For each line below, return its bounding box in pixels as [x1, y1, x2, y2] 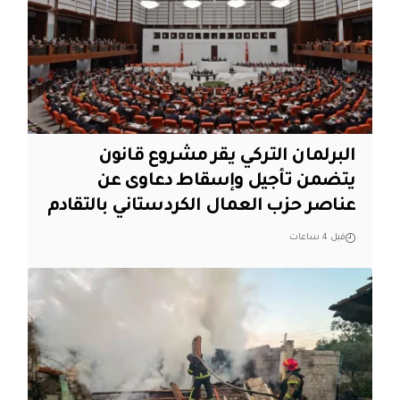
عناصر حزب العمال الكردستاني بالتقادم [46, 196, 356, 217]
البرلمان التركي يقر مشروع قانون [97, 146, 356, 167]
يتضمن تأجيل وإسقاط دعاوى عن [96, 171, 356, 192]
